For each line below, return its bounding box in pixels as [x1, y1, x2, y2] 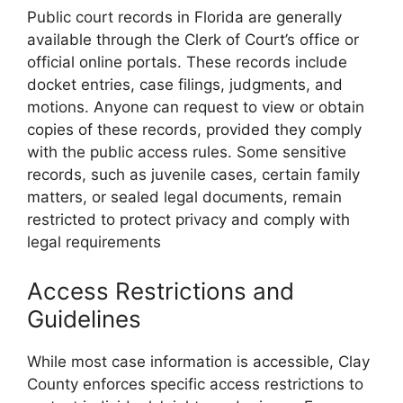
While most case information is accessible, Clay [27, 352, 370, 371]
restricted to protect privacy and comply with [27, 210, 350, 229]
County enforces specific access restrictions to [27, 374, 363, 393]
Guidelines [27, 304, 141, 333]
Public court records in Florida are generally [27, 8, 342, 27]
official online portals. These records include [27, 53, 347, 72]
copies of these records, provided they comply [27, 121, 362, 139]
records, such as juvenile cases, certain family [27, 166, 360, 184]
